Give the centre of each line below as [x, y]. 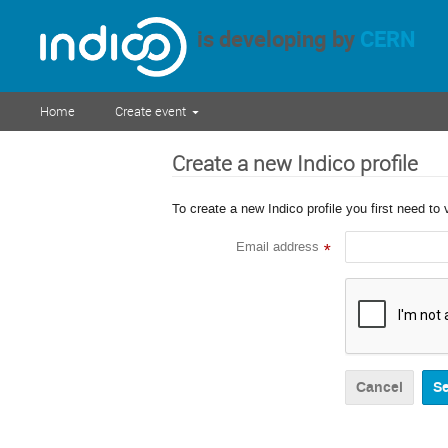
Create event [150, 111]
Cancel [379, 387]
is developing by [273, 38]
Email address [277, 247]
